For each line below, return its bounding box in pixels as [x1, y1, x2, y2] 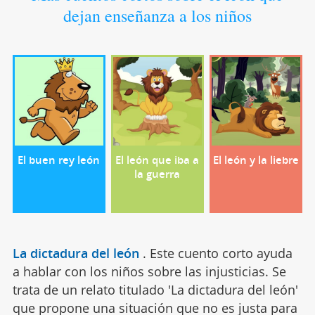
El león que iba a [115, 153, 200, 167]
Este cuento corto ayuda [149, 245, 292, 262]
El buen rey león [18, 153, 101, 167]
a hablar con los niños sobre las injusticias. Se [12, 263, 286, 281]
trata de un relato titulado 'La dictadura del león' [12, 281, 298, 299]
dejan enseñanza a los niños [63, 4, 252, 27]
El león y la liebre [213, 153, 300, 167]
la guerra [134, 167, 181, 181]
